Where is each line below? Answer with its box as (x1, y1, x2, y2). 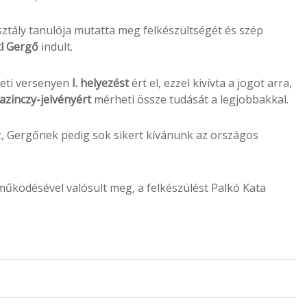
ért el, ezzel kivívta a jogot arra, (129, 75, 292, 90)
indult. (38, 39, 73, 55)
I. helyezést (72, 75, 129, 90)
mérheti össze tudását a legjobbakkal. (91, 91, 288, 107)
